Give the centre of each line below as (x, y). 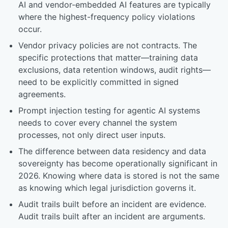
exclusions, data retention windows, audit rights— (115, 70)
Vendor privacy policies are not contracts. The (108, 45)
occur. (30, 29)
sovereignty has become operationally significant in (118, 163)
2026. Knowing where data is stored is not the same (119, 176)
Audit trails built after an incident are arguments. (112, 216)
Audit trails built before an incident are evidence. (112, 204)
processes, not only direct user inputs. (92, 135)
